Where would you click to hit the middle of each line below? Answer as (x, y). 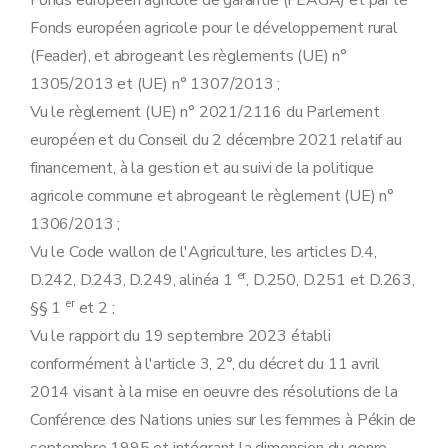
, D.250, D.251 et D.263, (330, 280)
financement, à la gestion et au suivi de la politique (202, 168)
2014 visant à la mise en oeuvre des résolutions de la (214, 392)
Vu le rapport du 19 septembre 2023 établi (180, 336)
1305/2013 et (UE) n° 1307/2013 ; (155, 84)
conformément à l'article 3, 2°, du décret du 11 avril (205, 364)
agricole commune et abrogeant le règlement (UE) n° (212, 196)
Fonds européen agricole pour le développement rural (214, 28)
